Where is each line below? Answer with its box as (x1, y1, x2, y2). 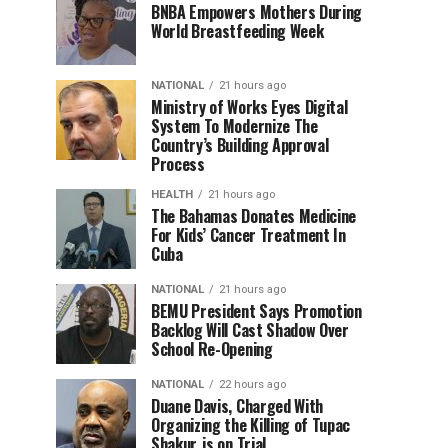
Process (151, 152, 205, 176)
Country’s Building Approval (151, 133, 329, 157)
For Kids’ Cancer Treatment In (151, 223, 346, 247)
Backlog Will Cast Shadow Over (151, 318, 349, 342)
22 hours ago (219, 378, 286, 391)
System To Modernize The (151, 114, 318, 138)
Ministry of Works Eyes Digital (151, 95, 348, 119)
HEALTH (151, 188, 193, 201)
